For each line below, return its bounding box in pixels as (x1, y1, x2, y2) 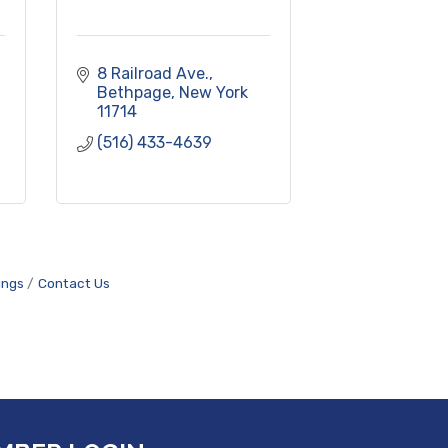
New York (179, 82, 248, 102)
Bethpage (97, 82, 171, 102)
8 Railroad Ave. (97, 63, 209, 83)
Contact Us (38, 274, 110, 291)
